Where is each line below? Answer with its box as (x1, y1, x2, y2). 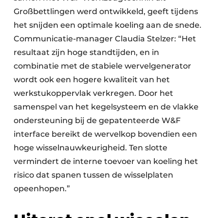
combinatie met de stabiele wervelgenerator (14, 61, 191, 71)
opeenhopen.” (14, 184, 70, 193)
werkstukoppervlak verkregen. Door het (14, 89, 173, 98)
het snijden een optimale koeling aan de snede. (14, 20, 201, 30)
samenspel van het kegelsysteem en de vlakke (14, 102, 199, 111)
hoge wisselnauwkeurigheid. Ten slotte (14, 143, 167, 152)
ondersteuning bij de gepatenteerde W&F (14, 116, 181, 125)
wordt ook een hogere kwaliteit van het (14, 75, 170, 84)
